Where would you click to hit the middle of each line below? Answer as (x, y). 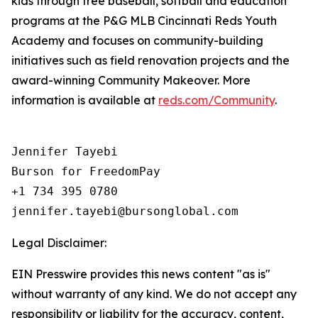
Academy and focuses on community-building (137, 40)
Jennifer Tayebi (65, 152)
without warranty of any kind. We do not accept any (154, 294)
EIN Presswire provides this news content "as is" (141, 274)
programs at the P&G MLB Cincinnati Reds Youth (144, 21)
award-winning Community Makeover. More (131, 80)
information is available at (85, 100)
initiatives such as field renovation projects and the (150, 60)
